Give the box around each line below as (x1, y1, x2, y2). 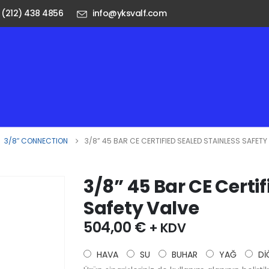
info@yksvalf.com (92, 7, 167, 20)
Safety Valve (83, 195, 199, 221)
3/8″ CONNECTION (4, 135, 68, 146)
